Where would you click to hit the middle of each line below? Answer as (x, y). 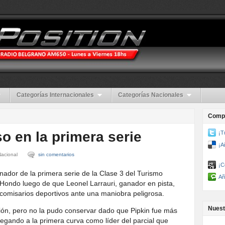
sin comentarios (56, 154)
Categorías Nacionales (151, 95)
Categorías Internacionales (55, 95)
